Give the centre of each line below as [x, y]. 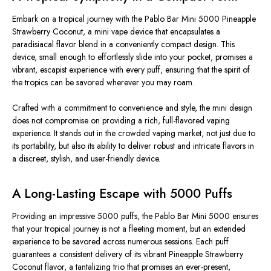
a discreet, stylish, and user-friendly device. [86, 159]
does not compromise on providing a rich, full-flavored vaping [121, 121]
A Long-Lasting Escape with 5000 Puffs [122, 194]
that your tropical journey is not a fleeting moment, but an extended [129, 228]
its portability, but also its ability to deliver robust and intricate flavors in [133, 146]
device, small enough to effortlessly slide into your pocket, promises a [132, 57]
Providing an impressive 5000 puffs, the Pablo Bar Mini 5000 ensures [135, 216]
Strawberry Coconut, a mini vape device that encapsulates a [116, 32]
